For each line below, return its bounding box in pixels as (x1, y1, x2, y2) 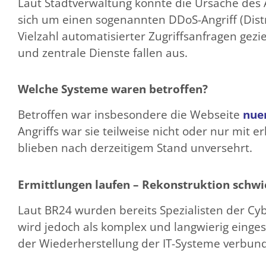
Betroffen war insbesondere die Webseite (18, 107, 243, 123)
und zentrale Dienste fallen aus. (18, 45, 188, 61)
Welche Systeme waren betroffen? (18, 81, 208, 97)
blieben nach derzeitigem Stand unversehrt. (18, 140, 252, 156)
